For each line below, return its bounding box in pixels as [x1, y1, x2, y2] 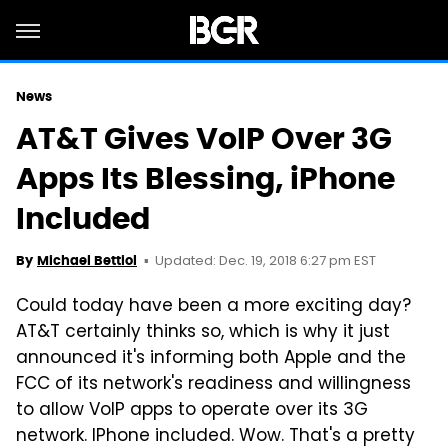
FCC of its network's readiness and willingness [16, 371, 411, 399]
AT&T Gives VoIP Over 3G [16, 119, 392, 158]
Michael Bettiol [37, 252, 137, 269]
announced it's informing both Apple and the [16, 345, 406, 373]
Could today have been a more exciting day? [16, 293, 411, 321]
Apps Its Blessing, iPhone [16, 159, 395, 198]
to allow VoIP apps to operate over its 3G [16, 397, 368, 425]
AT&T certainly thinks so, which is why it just [16, 319, 390, 347]
